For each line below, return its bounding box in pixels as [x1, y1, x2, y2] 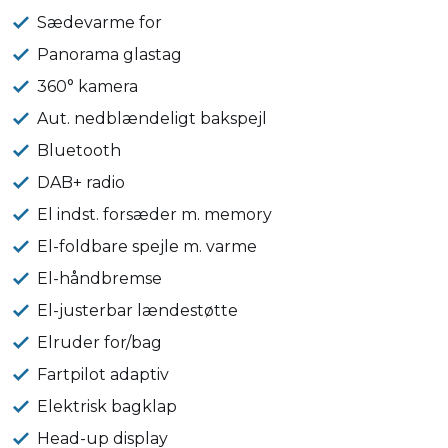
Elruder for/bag [37, 333, 163, 352]
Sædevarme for [37, 13, 163, 32]
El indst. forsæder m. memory [37, 205, 273, 224]
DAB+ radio [37, 173, 126, 192]
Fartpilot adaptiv [37, 365, 170, 384]
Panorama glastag [37, 45, 183, 64]
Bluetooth [37, 141, 122, 160]
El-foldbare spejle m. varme [37, 237, 258, 256]
